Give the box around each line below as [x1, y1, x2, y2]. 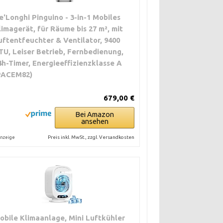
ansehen [81, 117, 109, 126]
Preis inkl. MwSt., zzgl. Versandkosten [48, 134, 135, 140]
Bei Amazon [75, 110, 114, 119]
